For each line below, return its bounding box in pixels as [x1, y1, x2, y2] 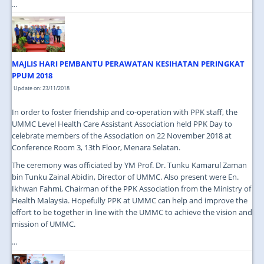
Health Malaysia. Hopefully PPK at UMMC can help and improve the [12, 195, 247, 206]
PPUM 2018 [12, 70, 52, 81]
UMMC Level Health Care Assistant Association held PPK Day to [12, 118, 232, 130]
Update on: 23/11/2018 [14, 84, 70, 93]
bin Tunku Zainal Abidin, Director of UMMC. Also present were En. [12, 171, 239, 183]
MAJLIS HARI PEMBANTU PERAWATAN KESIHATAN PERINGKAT [12, 58, 245, 70]
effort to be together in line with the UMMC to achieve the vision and [12, 207, 252, 218]
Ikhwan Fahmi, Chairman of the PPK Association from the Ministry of [12, 183, 251, 194]
